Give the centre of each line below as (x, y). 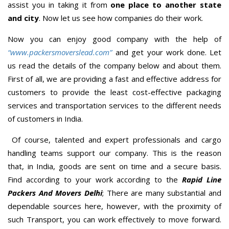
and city (23, 18)
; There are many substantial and (162, 192)
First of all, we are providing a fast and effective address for (114, 78)
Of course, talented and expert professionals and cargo (114, 139)
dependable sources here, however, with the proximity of (114, 206)
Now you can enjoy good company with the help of (114, 39)
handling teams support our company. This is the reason (114, 153)
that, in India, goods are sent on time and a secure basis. (114, 166)
